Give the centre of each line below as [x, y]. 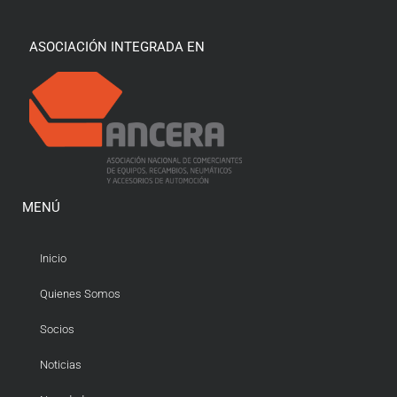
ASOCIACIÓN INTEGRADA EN [117, 47]
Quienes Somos [80, 293]
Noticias [61, 364]
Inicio [53, 258]
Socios [57, 329]
